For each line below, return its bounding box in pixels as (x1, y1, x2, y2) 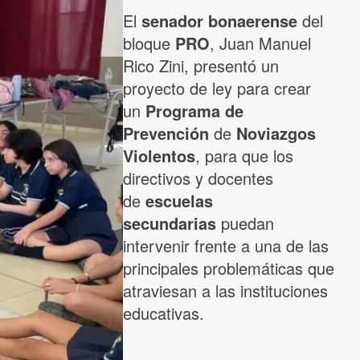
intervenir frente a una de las (123, 234, 329, 258)
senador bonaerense (141, 9, 297, 33)
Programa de (145, 99, 243, 123)
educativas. (123, 301, 204, 325)
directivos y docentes (123, 166, 273, 190)
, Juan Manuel (210, 31, 311, 55)
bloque (123, 31, 175, 55)
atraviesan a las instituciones (123, 279, 328, 303)
